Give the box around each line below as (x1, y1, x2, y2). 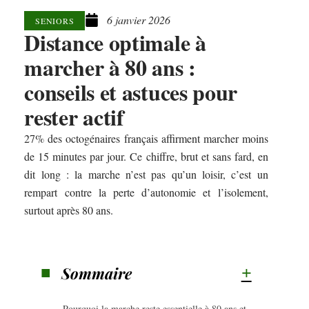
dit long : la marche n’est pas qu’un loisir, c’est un (24, 167, 268, 182)
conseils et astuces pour (24, 76, 238, 109)
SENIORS (35, 15, 74, 27)
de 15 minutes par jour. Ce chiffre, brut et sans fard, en (24, 149, 268, 164)
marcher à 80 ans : (24, 51, 196, 84)
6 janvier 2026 (107, 12, 171, 27)
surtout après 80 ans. (24, 203, 114, 218)
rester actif (24, 101, 124, 134)
